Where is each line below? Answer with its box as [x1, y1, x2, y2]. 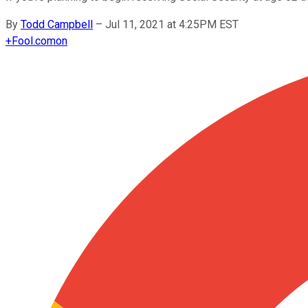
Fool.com [12, 34, 56, 47]
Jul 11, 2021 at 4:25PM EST [105, 17, 239, 31]
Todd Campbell [21, 17, 93, 31]
